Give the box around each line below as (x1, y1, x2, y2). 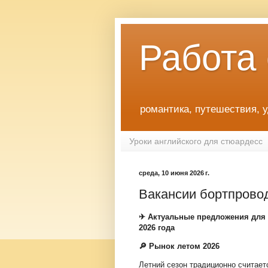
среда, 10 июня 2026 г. (139, 169, 209, 177)
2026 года (139, 223, 175, 232)
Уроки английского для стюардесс (129, 136, 263, 146)
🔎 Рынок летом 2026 (139, 242, 220, 251)
